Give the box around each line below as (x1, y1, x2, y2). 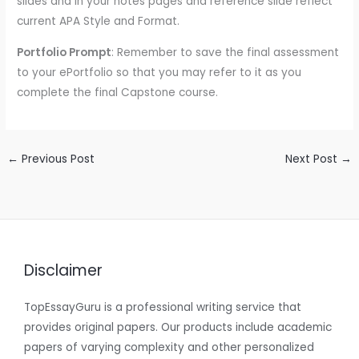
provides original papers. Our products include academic (24, 320, 332, 336)
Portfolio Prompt (17, 44, 112, 60)
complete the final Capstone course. (17, 84, 219, 100)
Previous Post (18, 151, 95, 167)
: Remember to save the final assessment (111, 44, 340, 60)
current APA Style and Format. (17, 14, 180, 30)
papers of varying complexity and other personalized (24, 340, 314, 356)
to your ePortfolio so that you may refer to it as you (17, 64, 302, 80)
